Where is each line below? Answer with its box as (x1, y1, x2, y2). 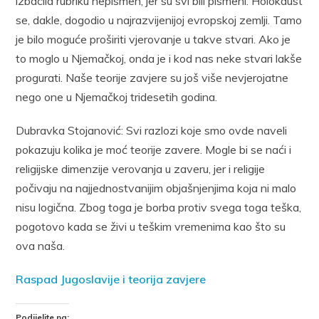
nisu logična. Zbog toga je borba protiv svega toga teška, (16, 199, 302, 214)
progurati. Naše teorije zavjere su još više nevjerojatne (16, 70, 289, 85)
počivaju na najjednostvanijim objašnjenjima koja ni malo (16, 180, 297, 195)
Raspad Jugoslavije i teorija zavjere (16, 271, 206, 286)
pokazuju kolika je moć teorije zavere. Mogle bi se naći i (16, 142, 292, 157)
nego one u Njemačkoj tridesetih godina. (16, 89, 218, 104)
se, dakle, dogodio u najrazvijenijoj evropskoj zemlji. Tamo (16, 12, 303, 27)
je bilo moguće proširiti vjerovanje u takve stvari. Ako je (16, 31, 291, 46)
